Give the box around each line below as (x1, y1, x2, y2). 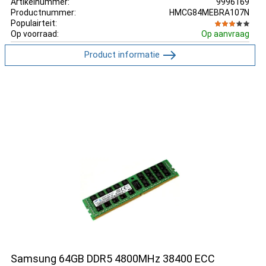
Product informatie (84, 49, 160, 60)
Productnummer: (11, 7, 76, 17)
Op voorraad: (11, 28, 59, 39)
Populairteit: (11, 18, 57, 28)
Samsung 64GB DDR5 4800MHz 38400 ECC (11, 252, 215, 265)
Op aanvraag (201, 28, 249, 39)
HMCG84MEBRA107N (169, 7, 249, 17)
